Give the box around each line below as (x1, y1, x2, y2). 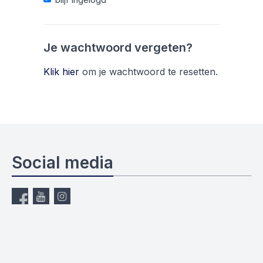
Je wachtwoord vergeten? (43, 41, 193, 55)
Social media (12, 153, 113, 173)
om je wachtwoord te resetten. (79, 66, 218, 78)
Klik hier (43, 66, 79, 78)
